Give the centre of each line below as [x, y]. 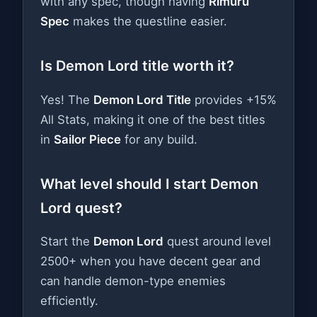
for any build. [159, 139]
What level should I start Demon [149, 184]
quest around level [217, 242]
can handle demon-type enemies [133, 281]
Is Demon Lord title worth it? [137, 65]
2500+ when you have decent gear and [150, 261]
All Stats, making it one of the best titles [153, 119]
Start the [67, 242]
